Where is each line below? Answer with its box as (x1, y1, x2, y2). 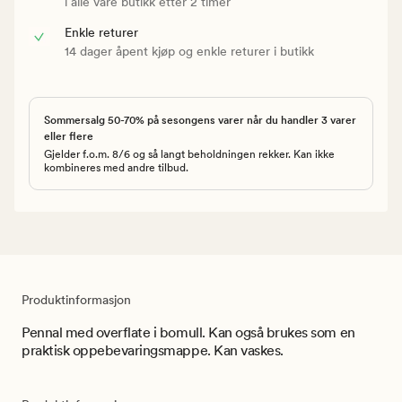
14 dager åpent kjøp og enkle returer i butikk (65, 43, 314, 58)
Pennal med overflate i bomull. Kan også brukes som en (22, 323, 355, 341)
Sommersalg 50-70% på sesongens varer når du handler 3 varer (44, 113, 356, 127)
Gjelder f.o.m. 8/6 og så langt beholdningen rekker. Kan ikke (44, 147, 335, 161)
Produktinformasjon (22, 292, 131, 307)
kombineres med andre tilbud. (44, 161, 188, 174)
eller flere (44, 129, 93, 143)
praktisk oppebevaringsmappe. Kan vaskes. (22, 341, 284, 359)
